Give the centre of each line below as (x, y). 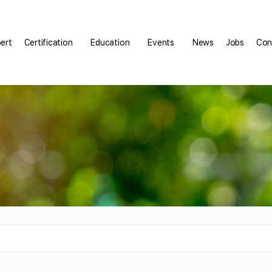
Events (161, 42)
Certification (48, 42)
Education (110, 42)
